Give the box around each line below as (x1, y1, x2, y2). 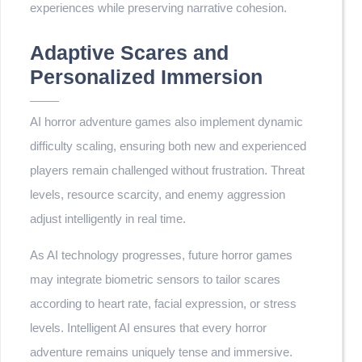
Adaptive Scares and (30, 41, 229, 64)
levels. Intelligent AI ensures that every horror (30, 321, 267, 335)
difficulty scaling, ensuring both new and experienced (30, 139, 306, 153)
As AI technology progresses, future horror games (30, 248, 293, 262)
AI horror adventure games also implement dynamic (30, 115, 303, 128)
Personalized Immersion (30, 65, 263, 88)
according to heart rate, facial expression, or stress (30, 297, 297, 310)
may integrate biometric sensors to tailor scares (30, 272, 280, 286)
